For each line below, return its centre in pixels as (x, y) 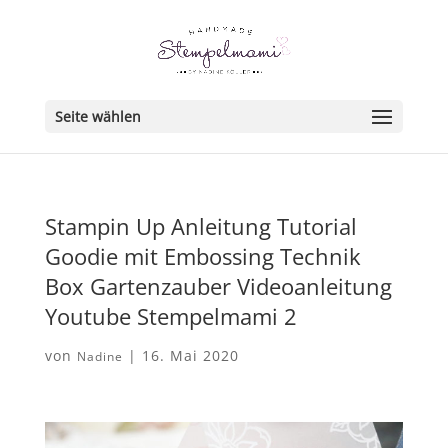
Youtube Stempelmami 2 (170, 316)
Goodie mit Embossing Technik (202, 256)
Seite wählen (97, 116)
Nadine (99, 356)
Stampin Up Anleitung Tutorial (200, 226)
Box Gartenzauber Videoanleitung (218, 286)
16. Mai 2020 (190, 355)
